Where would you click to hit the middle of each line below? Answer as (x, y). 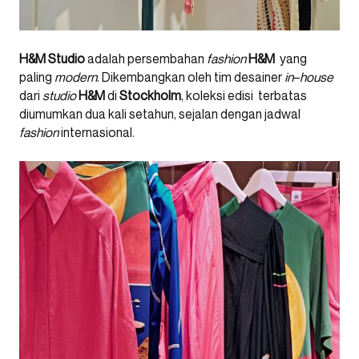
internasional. (97, 133)
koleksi (206, 96)
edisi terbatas (266, 96)
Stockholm (150, 96)
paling (37, 77)
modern (76, 77)
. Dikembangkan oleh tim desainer (191, 77)
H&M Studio (52, 59)
